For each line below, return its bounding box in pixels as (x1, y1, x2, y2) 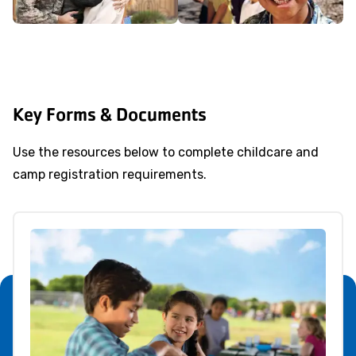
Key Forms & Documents (13, 103, 207, 126)
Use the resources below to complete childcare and (13, 145, 319, 160)
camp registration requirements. (13, 167, 207, 182)
